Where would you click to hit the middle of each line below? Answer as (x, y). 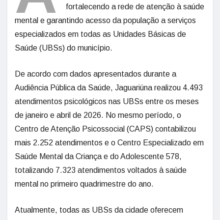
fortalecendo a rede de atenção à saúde (135, 7)
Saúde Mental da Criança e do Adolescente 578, (98, 157)
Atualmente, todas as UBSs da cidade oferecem (99, 210)
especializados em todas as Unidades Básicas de (100, 34)
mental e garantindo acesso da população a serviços (105, 21)
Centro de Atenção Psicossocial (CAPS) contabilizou (105, 129)
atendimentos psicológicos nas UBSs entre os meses (107, 102)
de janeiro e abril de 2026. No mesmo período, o (98, 115)
